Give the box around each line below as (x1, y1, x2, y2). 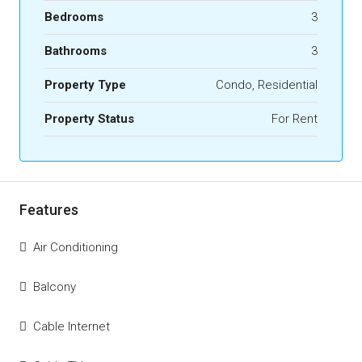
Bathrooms (44, 44, 107, 58)
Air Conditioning (33, 240, 118, 255)
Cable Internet (33, 319, 110, 334)
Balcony (33, 280, 76, 294)
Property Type (44, 78, 126, 92)
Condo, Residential (216, 78, 318, 92)
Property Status (44, 112, 134, 126)
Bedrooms (44, 10, 103, 24)
